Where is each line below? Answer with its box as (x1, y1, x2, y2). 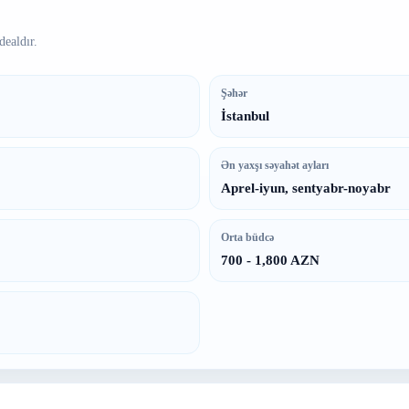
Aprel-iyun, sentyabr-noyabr (221, 181, 391, 195)
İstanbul (221, 109, 269, 123)
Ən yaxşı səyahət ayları (221, 159, 329, 172)
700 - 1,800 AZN (221, 253, 320, 267)
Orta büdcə (221, 231, 274, 244)
